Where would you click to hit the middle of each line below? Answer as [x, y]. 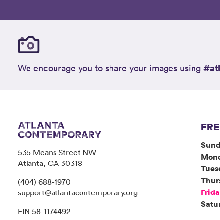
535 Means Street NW [57, 152]
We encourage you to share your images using [110, 68]
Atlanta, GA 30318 [50, 163]
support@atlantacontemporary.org [78, 193]
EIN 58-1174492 [44, 211]
